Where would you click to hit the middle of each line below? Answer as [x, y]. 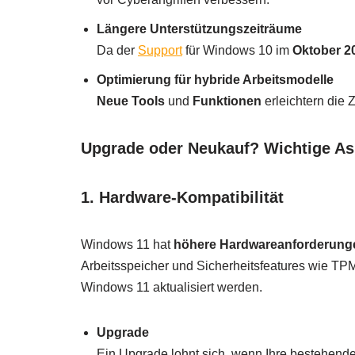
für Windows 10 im [237, 51]
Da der [117, 51]
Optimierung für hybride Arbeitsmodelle [215, 80]
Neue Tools [131, 101]
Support [160, 51]
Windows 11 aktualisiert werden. [172, 288]
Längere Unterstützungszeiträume [199, 29]
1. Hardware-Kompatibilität [182, 198]
